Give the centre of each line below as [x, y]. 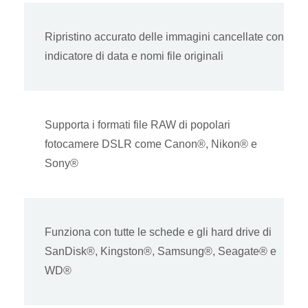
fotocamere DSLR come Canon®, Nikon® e [151, 144]
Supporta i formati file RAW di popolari [137, 125]
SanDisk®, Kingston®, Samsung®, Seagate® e [161, 252]
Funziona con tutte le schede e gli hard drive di [158, 232]
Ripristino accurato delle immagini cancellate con [164, 37]
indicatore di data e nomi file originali [134, 56]
